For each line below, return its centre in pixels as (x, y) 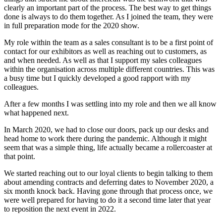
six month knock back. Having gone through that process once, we (108, 191)
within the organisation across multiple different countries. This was (109, 69)
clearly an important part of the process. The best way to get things (108, 8)
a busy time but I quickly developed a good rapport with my (97, 78)
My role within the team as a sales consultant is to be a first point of (109, 43)
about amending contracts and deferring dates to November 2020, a (109, 182)
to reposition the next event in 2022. (60, 209)
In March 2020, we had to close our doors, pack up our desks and (106, 130)
